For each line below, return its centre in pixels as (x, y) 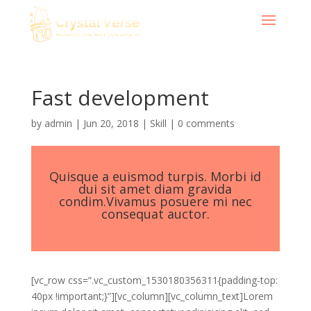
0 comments (206, 123)
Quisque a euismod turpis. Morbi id (155, 176)
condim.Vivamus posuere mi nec (155, 201)
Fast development (120, 98)
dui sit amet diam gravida (155, 189)
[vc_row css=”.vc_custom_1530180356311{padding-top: (154, 280)
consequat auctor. (155, 214)
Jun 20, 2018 (111, 123)
